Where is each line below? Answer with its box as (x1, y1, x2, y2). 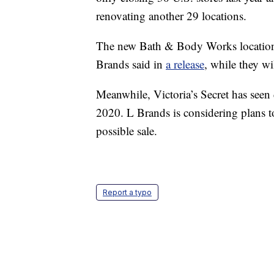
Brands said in (96, 56, 166, 72)
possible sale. (96, 123, 157, 139)
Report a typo (103, 188, 152, 198)
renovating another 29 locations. (96, 8, 246, 24)
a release (166, 56, 204, 72)
